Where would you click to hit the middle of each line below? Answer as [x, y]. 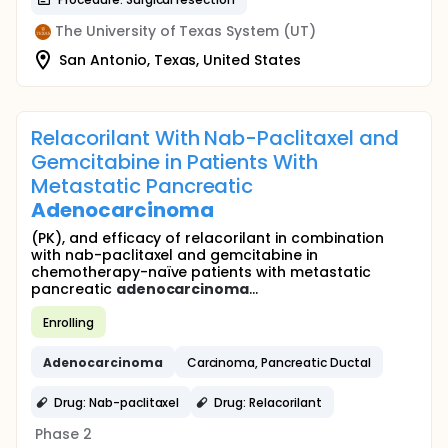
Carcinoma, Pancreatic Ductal [278, 362]
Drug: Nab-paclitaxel [117, 402]
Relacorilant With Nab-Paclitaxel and [215, 138]
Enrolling [68, 322]
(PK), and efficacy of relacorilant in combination [207, 238]
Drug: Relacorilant [268, 402]
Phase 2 [63, 434]
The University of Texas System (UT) [185, 31]
